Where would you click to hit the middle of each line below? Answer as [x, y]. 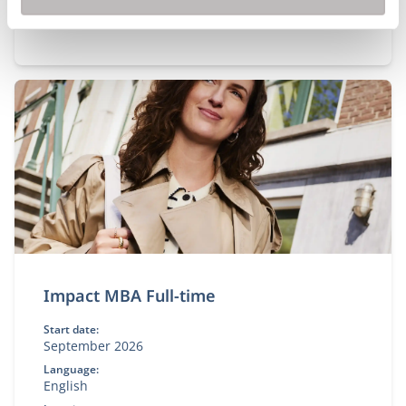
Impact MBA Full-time [130, 295]
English [66, 386]
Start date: [71, 329]
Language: [71, 369]
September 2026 [93, 346]
